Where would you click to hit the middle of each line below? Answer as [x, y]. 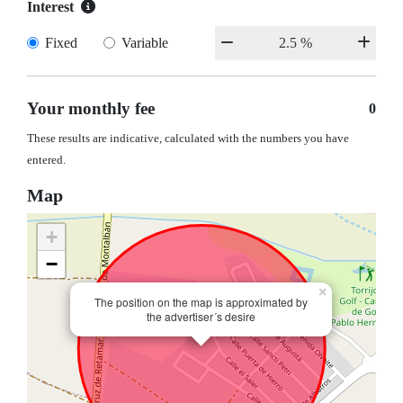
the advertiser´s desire [201, 317]
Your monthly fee [91, 109]
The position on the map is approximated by [201, 302]
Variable [144, 43]
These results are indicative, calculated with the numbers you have [188, 139]
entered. [46, 161]
